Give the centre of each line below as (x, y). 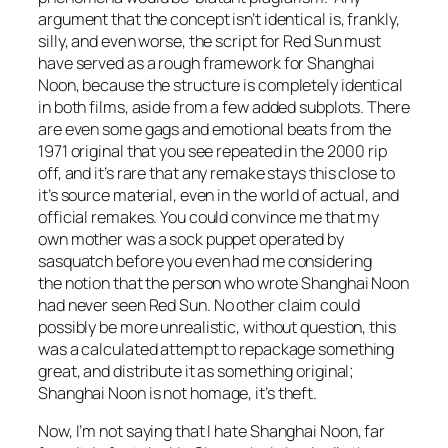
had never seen (93, 305)
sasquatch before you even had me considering (205, 261)
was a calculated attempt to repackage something (216, 349)
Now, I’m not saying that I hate (144, 431)
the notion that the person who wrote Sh (179, 283)
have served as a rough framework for (173, 63)
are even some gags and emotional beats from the (215, 129)
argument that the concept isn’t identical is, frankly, (219, 19)
